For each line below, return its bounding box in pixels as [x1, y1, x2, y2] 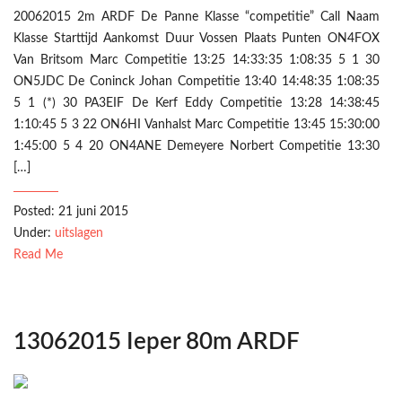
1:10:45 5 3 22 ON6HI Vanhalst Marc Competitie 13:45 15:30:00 [13, 118, 380, 131]
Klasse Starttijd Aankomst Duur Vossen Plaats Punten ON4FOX [13, 32, 380, 45]
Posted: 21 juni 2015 [13, 205, 128, 218]
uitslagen [55, 227, 103, 240]
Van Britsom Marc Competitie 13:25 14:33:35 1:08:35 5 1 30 [13, 54, 380, 66]
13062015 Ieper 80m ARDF [13, 330, 300, 354]
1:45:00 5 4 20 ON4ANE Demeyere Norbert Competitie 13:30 [13, 140, 380, 153]
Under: [13, 227, 55, 240]
